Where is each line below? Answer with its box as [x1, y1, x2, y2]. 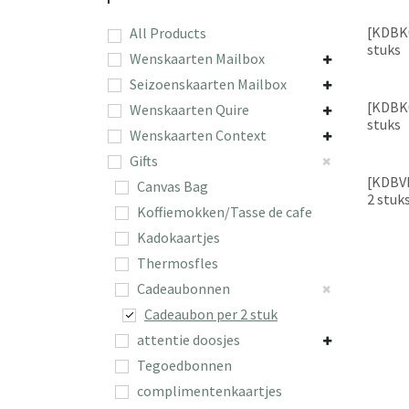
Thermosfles [137, 253, 218, 272]
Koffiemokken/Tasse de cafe [137, 202, 312, 221]
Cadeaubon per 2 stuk [144, 304, 278, 323]
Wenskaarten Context [130, 125, 267, 144]
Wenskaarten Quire [130, 100, 249, 119]
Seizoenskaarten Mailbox [130, 74, 287, 93]
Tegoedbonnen [137, 355, 232, 374]
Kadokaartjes [137, 227, 220, 246]
